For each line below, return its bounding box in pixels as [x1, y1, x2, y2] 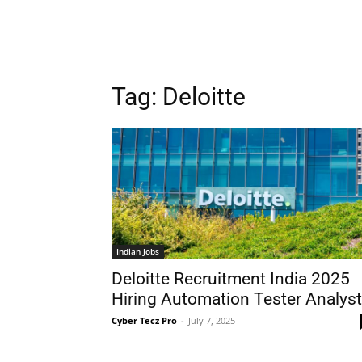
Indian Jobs [116, 246, 159, 257]
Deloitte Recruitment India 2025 [112, 269, 350, 288]
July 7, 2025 [188, 314, 235, 326]
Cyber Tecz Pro [112, 314, 177, 326]
